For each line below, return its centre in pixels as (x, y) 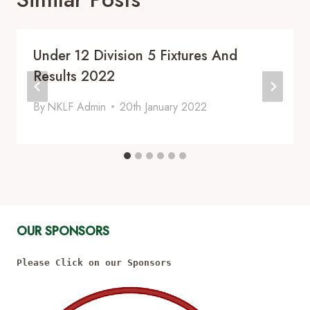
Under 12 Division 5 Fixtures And (135, 55)
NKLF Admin (77, 107)
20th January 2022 (164, 107)
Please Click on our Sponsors (94, 263)
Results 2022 (74, 76)
